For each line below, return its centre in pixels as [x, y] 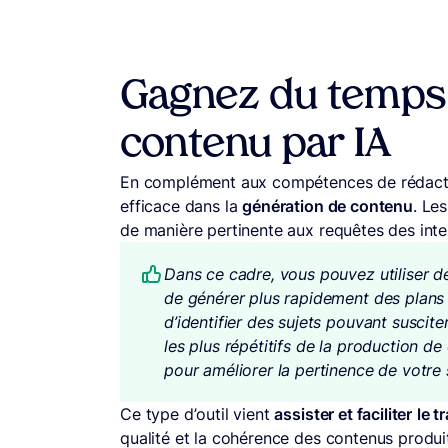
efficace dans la [181, 205]
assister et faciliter [343, 413]
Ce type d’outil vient [197, 413]
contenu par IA [255, 145]
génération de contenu [327, 205]
